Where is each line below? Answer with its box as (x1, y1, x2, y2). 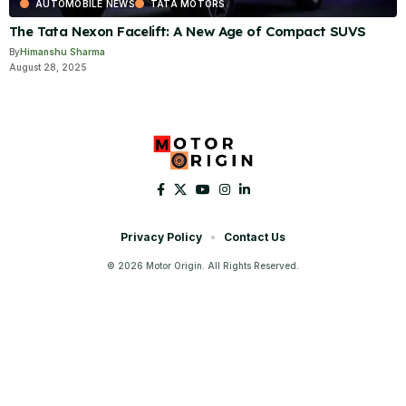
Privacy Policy (121, 229, 202, 244)
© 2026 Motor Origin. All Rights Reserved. (107, 259, 299, 271)
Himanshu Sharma (20, 45, 105, 57)
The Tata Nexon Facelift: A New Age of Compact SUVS (9, 22, 366, 40)
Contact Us (224, 229, 285, 244)
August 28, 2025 (9, 61, 87, 72)
